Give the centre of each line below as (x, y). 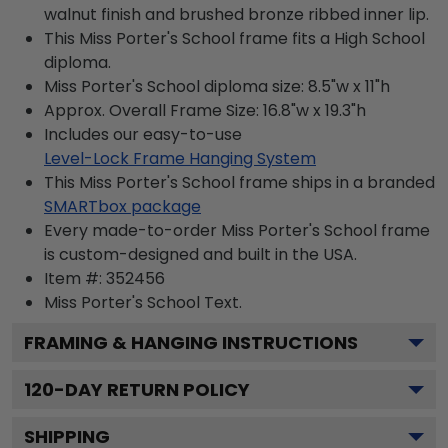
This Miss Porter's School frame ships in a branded (239, 182)
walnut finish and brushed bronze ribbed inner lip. (236, 14)
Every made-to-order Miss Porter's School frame (237, 230)
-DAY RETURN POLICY (152, 389)
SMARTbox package (122, 206)
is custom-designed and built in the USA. (200, 254)
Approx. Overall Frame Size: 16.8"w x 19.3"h (205, 110)
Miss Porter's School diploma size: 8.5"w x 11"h (217, 86)
